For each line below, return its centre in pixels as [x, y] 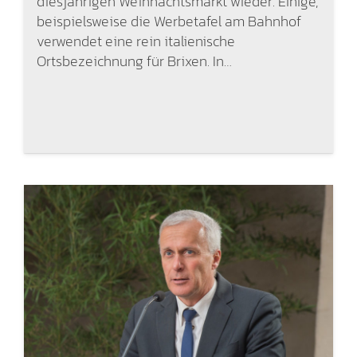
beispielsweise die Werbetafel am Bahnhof [169, 21]
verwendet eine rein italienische [135, 41]
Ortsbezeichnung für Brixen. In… [134, 61]
